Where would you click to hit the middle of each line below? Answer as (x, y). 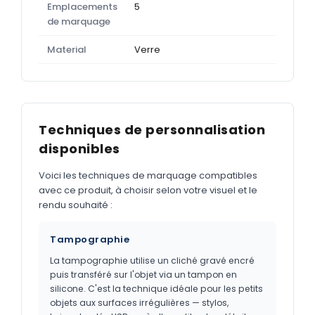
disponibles (79, 148)
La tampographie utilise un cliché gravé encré (152, 260)
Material (67, 49)
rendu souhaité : (76, 205)
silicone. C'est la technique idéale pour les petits (156, 288)
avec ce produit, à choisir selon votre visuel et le (148, 190)
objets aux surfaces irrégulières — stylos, (139, 302)
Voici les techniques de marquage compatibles (148, 175)
